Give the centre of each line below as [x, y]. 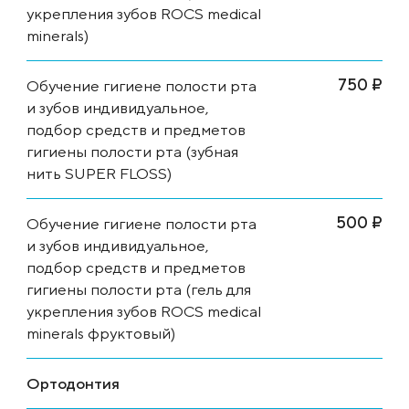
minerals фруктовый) [101, 333]
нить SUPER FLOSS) [99, 173]
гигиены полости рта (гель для [139, 289]
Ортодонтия [73, 383]
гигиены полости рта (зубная [132, 151]
